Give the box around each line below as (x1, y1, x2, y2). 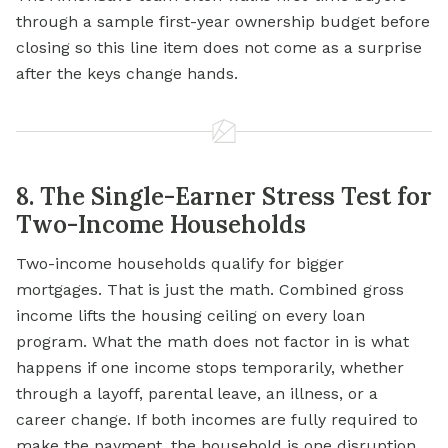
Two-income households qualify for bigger (16, 254, 344, 274)
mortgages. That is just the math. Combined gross (16, 280, 404, 300)
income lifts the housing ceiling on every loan (16, 306, 365, 326)
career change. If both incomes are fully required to (16, 410, 418, 430)
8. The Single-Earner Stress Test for (16, 181, 432, 213)
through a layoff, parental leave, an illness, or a (16, 384, 378, 404)
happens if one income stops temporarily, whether (16, 358, 404, 378)
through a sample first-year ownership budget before (16, 12, 430, 32)
